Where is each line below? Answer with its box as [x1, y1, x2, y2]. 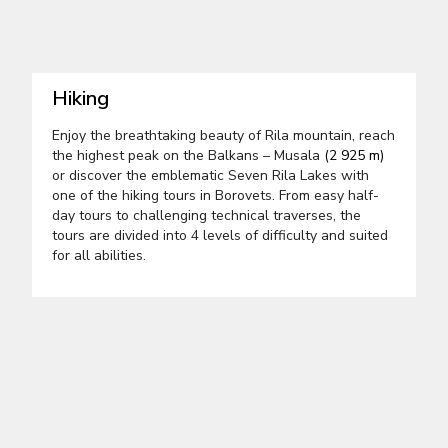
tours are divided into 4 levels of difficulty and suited [52, 226, 388, 246]
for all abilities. [52, 246, 146, 266]
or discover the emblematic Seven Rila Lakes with [52, 166, 369, 186]
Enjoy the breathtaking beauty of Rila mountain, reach [52, 126, 395, 146]
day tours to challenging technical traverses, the [52, 206, 361, 226]
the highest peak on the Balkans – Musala [52, 146, 324, 166]
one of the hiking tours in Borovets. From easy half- [52, 186, 379, 206]
